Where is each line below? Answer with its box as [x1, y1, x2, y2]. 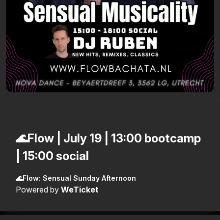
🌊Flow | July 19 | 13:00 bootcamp [16, 131, 201, 145]
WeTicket [61, 184, 99, 194]
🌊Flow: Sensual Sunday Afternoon [16, 173, 136, 182]
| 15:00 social [16, 148, 89, 163]
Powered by [16, 184, 59, 194]
